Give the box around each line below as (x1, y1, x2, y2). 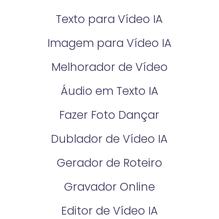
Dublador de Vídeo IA (51, 131, 168, 147)
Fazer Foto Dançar (59, 107, 160, 123)
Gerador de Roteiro (56, 154, 162, 171)
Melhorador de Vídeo (51, 59, 168, 75)
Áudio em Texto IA (60, 83, 158, 99)
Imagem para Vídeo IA (47, 35, 172, 51)
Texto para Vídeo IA (56, 11, 163, 27)
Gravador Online (64, 178, 155, 195)
